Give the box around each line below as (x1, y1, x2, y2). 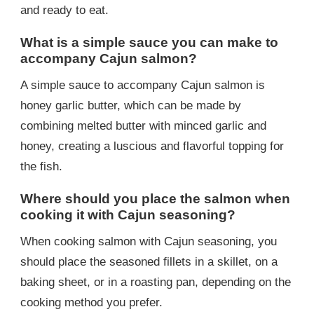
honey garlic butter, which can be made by (20, 99, 241, 112)
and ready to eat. (20, 3, 109, 17)
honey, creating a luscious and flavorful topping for (20, 139, 284, 153)
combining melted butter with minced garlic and (20, 119, 266, 132)
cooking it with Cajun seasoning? (20, 207, 235, 222)
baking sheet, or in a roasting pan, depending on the (20, 275, 291, 289)
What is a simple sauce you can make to (20, 34, 278, 50)
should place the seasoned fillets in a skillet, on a (20, 255, 278, 269)
